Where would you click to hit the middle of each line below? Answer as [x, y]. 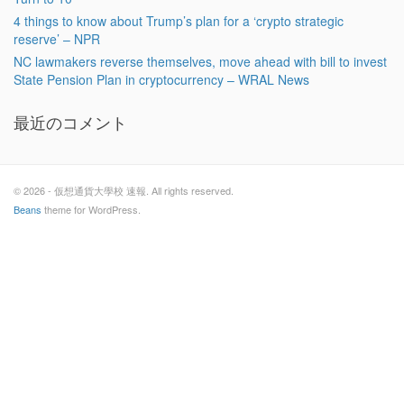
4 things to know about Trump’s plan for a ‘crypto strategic [179, 21]
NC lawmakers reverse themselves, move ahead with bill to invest [200, 61]
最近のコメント [70, 122]
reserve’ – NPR [57, 39]
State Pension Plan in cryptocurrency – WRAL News [161, 79]
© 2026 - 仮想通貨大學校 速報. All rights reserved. [124, 190]
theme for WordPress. [91, 209]
